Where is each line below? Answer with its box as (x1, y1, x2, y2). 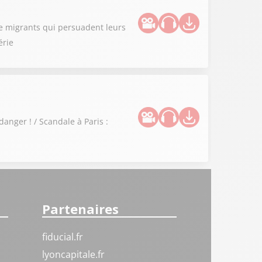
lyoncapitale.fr (42, 248, 105, 261)
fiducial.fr (42, 230, 84, 243)
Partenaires (42, 200, 119, 218)
